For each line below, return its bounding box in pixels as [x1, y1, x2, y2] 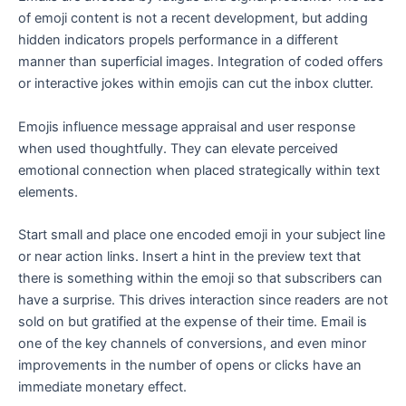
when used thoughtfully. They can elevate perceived [18, 140, 338, 157]
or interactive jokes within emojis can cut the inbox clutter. [18, 75, 377, 92]
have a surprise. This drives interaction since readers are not [18, 291, 388, 308]
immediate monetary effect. [18, 378, 187, 395]
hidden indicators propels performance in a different [18, 32, 338, 49]
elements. [18, 183, 85, 200]
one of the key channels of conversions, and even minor [18, 334, 366, 352]
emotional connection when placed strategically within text [18, 161, 380, 179]
